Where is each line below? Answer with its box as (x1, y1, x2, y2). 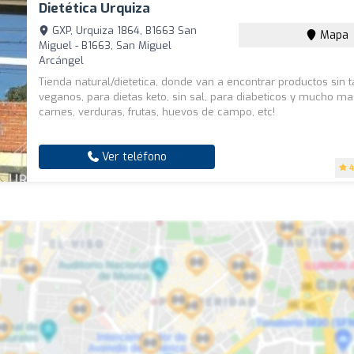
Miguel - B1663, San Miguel (39, 38, 172, 52)
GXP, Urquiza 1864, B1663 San (49, 23, 198, 37)
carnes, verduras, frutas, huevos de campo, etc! (39, 104, 276, 119)
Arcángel (39, 53, 85, 67)
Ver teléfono (98, 149, 167, 164)
